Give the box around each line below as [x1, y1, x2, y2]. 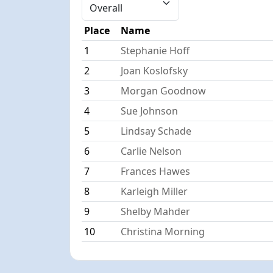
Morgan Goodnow [121, 83, 207, 97]
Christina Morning [121, 224, 205, 238]
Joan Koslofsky [121, 63, 188, 77]
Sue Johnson [121, 104, 179, 118]
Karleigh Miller [121, 184, 188, 198]
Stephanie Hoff [121, 43, 190, 57]
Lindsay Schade [121, 124, 192, 138]
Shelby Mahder [121, 204, 191, 218]
